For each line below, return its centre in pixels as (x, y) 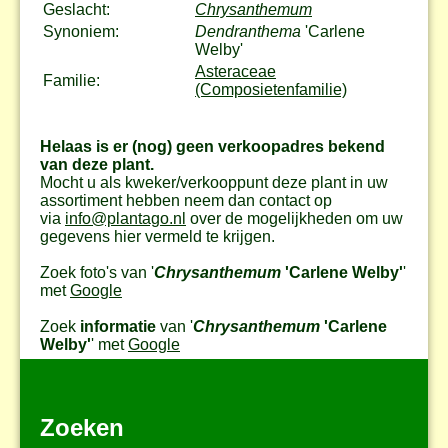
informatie (118, 326)
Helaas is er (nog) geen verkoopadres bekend (212, 146)
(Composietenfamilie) (271, 89)
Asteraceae (235, 71)
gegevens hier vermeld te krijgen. (157, 236)
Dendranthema (250, 31)
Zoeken (82, 427)
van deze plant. (97, 164)
